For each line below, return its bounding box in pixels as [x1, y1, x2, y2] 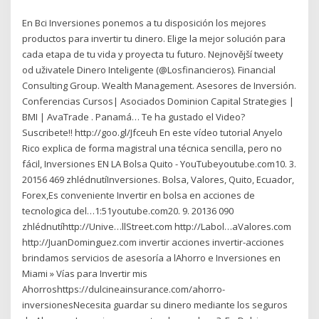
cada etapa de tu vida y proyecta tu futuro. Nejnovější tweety [22, 48, 284, 61]
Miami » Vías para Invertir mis [22, 267, 148, 281]
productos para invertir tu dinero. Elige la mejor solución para [22, 32, 286, 46]
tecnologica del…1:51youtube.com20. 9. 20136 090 [22, 204, 234, 218]
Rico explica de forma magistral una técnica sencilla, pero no [22, 142, 283, 155]
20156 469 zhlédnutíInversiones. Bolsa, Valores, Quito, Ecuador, [22, 173, 295, 187]
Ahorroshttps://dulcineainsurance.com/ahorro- [22, 283, 226, 296]
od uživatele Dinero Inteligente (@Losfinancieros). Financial [22, 63, 276, 77]
